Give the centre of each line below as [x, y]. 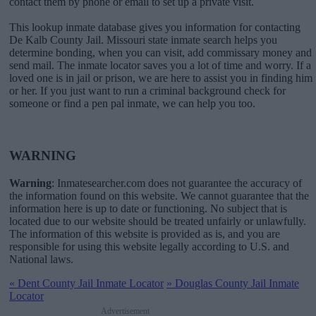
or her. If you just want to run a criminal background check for [147, 90]
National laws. [41, 260]
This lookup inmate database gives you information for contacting [155, 27]
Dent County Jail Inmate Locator [89, 284]
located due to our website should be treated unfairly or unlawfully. [158, 221]
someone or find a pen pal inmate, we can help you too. [132, 103]
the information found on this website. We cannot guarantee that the [159, 196]
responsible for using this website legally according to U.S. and [149, 247]
